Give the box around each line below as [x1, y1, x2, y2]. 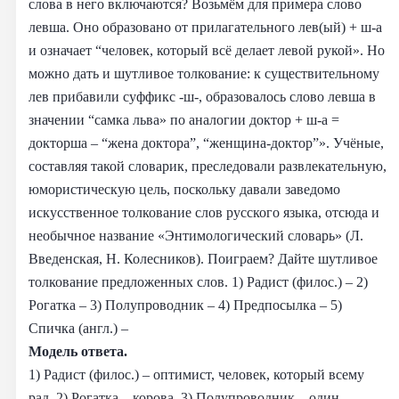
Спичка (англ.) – [28, 319, 128, 337]
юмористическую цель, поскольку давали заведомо [28, 180, 340, 198]
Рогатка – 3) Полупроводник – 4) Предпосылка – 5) [28, 296, 342, 313]
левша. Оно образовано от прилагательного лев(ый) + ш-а [28, 18, 382, 36]
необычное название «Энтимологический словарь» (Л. [28, 226, 363, 244]
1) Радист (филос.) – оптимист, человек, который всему [28, 365, 364, 383]
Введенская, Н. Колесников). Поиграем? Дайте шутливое [28, 249, 378, 267]
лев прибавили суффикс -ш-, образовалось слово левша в [28, 87, 376, 105]
